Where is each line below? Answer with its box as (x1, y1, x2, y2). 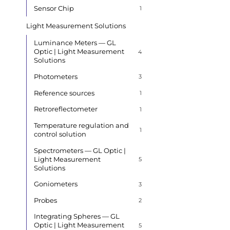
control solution (33, 129, 86, 138)
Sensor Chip (33, 4, 74, 12)
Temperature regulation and (33, 121, 129, 129)
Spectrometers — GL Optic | (33, 146, 126, 155)
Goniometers (33, 180, 78, 188)
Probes (33, 196, 57, 204)
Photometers (33, 72, 78, 81)
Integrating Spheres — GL (33, 212, 120, 221)
